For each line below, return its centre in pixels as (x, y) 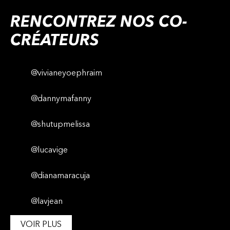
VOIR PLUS (41, 225)
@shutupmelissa (60, 124)
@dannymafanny (61, 99)
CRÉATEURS (55, 41)
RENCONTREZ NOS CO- (99, 22)
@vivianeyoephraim (66, 73)
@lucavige (49, 150)
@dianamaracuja (60, 176)
